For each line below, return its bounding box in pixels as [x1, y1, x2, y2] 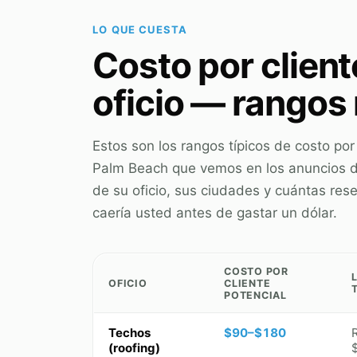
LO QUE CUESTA [92, 23, 188, 37]
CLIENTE [224, 277, 271, 290]
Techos [108, 325, 151, 341]
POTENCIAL [224, 289, 287, 302]
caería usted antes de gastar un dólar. [92, 205, 337, 222]
